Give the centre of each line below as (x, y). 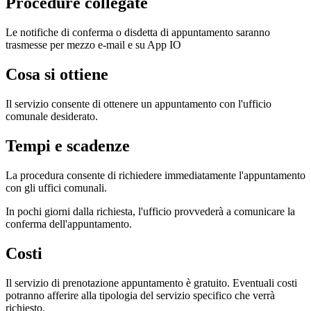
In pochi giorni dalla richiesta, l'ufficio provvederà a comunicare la (150, 211)
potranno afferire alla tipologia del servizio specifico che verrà (140, 295)
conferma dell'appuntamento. (69, 224)
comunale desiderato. (52, 116)
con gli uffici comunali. (56, 187)
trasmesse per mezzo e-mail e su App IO (93, 45)
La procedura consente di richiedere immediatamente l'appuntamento (155, 175)
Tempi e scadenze (68, 145)
